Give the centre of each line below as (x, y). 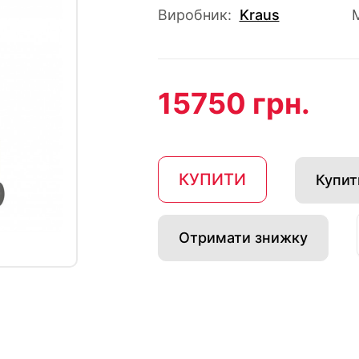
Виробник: (194, 15)
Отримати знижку (243, 237)
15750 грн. (234, 103)
